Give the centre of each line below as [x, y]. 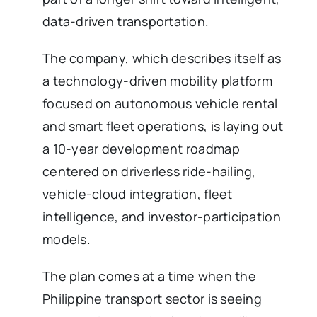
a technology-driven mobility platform [157, 80]
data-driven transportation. [126, 21]
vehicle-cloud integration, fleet [138, 194]
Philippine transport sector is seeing [152, 298]
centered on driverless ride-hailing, [149, 171]
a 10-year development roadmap [141, 148]
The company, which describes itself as [162, 58]
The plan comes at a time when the [149, 276]
